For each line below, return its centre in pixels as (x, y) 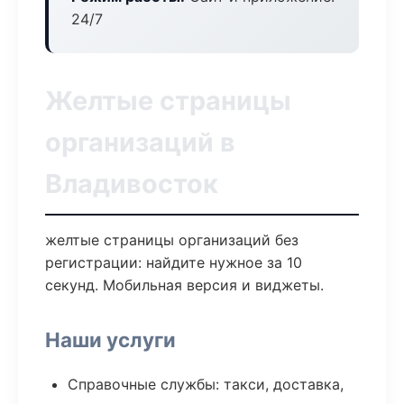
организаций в (140, 142)
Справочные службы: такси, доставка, (206, 384)
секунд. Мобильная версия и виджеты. (184, 285)
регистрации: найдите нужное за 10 (174, 262)
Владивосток (132, 184)
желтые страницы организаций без (172, 240)
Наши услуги (110, 340)
